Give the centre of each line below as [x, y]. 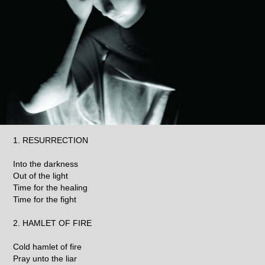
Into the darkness [46, 164]
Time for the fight [45, 199]
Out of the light [41, 175]
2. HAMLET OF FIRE [53, 223]
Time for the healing [51, 187]
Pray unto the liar [45, 258]
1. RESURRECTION [51, 140]
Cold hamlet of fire [48, 246]
